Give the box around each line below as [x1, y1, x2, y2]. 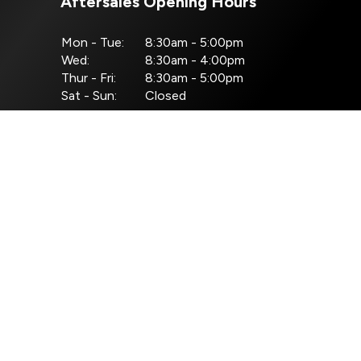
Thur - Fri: [61, 69, 117, 85]
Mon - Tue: [61, 34, 125, 50]
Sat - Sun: [61, 87, 118, 103]
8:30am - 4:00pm [145, 52, 246, 68]
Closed [145, 87, 187, 103]
